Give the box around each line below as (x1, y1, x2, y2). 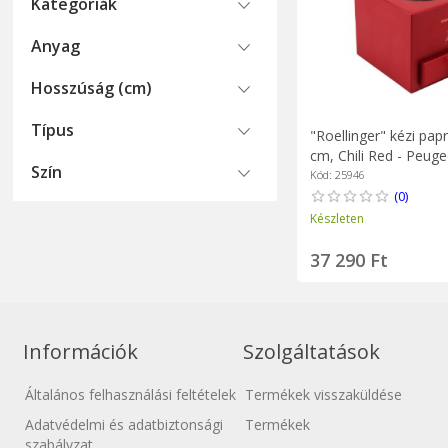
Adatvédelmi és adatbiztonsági (25, 415, 224, 435)
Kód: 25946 (309, 166, 365, 182)
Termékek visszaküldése (245, 385, 403, 405)
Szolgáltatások (243, 338, 381, 366)
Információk (23, 338, 139, 366)
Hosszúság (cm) (31, 77, 153, 99)
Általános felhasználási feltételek (25, 385, 237, 405)
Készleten (309, 209, 364, 227)
